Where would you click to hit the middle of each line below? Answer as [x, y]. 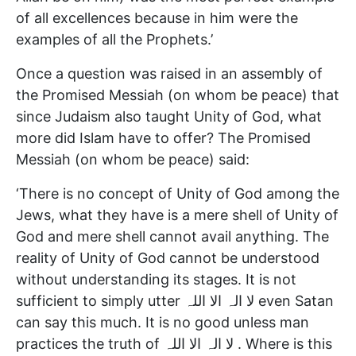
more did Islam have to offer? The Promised [163, 137]
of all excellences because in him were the [157, 17]
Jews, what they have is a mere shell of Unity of [177, 215]
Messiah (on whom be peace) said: [133, 159]
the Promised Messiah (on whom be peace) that [178, 95]
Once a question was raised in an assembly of [169, 73]
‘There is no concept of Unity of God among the [178, 193]
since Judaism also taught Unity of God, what [169, 116]
